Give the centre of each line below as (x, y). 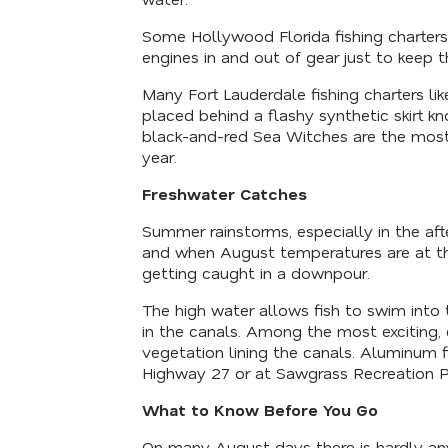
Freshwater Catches (224, 193)
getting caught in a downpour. (256, 272)
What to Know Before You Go (260, 409)
